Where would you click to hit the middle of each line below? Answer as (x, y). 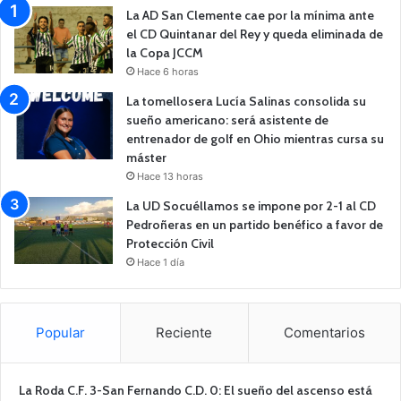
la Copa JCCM (165, 53)
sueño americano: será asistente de (227, 120)
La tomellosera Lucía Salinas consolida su (246, 102)
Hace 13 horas (170, 177)
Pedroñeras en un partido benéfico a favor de (255, 225)
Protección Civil (170, 244)
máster (146, 158)
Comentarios (324, 333)
